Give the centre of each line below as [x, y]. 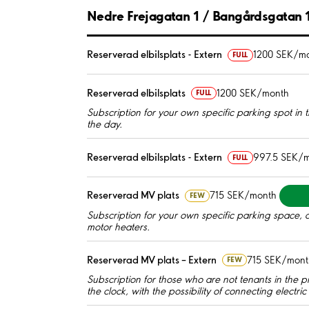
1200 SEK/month [252, 93]
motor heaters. [118, 227]
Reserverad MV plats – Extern [152, 260]
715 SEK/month [243, 196]
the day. [104, 124]
